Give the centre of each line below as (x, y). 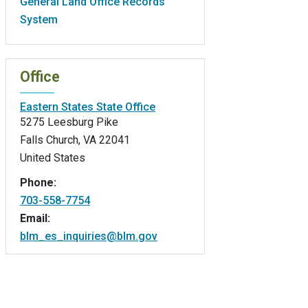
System (39, 19)
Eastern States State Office (88, 107)
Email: (35, 218)
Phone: (38, 182)
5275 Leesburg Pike (69, 122)
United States (53, 157)
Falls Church (49, 140)
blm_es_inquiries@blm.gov (89, 236)
